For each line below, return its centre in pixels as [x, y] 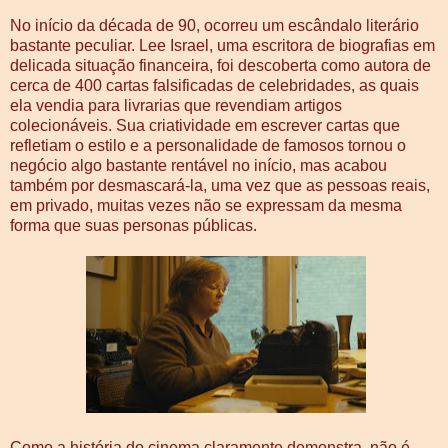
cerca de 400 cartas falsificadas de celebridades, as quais [214, 85]
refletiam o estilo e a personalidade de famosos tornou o [208, 145]
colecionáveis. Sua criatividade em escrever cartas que [205, 125]
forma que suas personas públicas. [135, 225]
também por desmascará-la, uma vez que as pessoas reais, [220, 185]
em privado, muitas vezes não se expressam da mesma [206, 205]
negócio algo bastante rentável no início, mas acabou [198, 165]
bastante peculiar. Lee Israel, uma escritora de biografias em [222, 45]
